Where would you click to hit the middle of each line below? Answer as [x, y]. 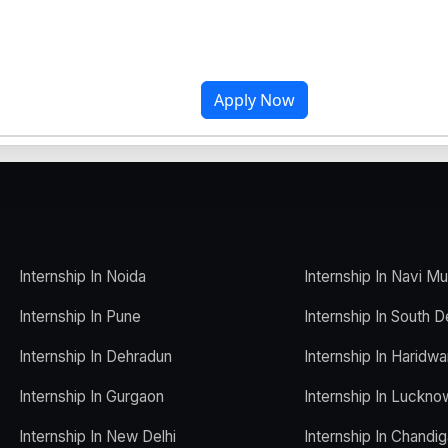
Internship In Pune [80, 316]
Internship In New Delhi [97, 436]
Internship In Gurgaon [91, 396]
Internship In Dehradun [95, 356]
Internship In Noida [82, 276]
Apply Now [254, 99]
